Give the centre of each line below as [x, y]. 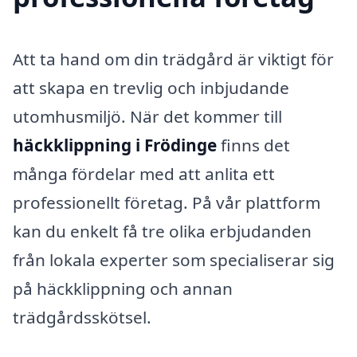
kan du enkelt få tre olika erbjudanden [162, 231]
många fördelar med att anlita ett [144, 173]
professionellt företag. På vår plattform [167, 202]
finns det [253, 145]
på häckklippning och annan [123, 288]
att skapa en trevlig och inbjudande [151, 87]
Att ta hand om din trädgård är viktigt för [173, 59]
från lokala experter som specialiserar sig [174, 259]
